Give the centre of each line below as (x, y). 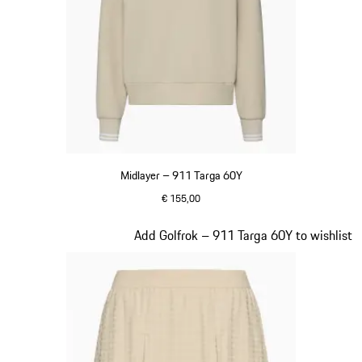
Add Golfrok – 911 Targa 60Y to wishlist (243, 236)
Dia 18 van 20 (46, 235)
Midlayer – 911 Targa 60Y (181, 176)
